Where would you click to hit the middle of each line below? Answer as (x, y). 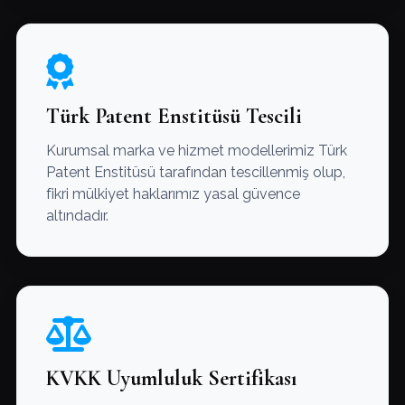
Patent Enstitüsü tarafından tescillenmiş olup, (195, 172)
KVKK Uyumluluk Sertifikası (171, 378)
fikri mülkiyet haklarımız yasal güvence (173, 194)
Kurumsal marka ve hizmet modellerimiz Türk (196, 151)
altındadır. (77, 216)
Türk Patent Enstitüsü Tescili (174, 116)
